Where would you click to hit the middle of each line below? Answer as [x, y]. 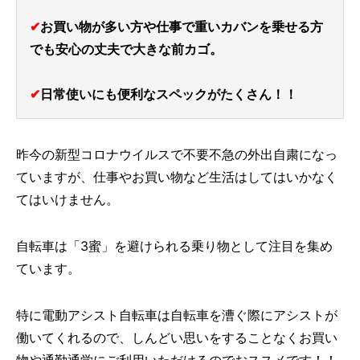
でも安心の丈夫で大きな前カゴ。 [126, 49]
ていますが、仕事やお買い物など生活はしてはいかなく [177, 176]
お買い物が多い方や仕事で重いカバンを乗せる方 [182, 26]
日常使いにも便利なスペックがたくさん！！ [169, 94]
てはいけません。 [67, 199]
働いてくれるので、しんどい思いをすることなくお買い [177, 337]
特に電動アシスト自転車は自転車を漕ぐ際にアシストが [177, 315]
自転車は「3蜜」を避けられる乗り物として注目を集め [174, 245]
